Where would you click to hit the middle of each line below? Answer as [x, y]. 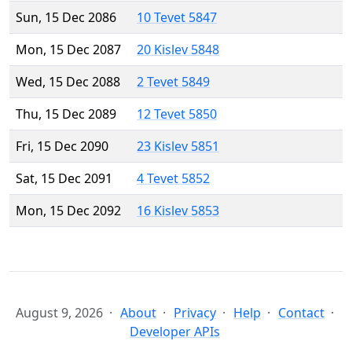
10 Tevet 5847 [177, 18]
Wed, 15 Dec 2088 [68, 82]
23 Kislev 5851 [178, 147]
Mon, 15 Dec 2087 [68, 50]
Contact [301, 313]
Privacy [195, 313]
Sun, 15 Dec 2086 [66, 18]
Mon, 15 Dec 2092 [68, 211]
